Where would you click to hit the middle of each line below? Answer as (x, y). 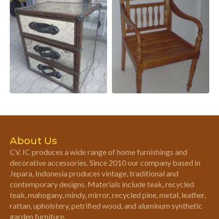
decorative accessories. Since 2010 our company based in (105, 162)
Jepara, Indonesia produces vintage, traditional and (94, 173)
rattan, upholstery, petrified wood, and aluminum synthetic (106, 205)
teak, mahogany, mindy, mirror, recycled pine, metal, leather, (108, 195)
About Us (33, 141)
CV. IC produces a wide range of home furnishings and (99, 152)
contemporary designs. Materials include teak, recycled (102, 184)
